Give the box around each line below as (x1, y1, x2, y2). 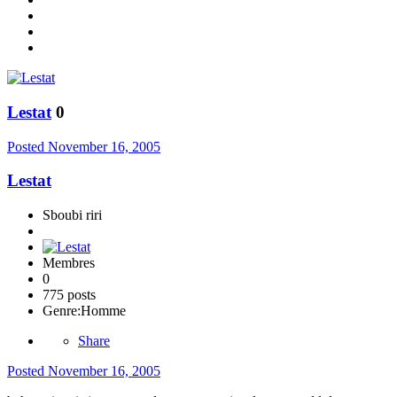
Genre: (43, 303, 81, 319)
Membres (43, 255, 95, 271)
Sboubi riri (43, 207, 102, 223)
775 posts (43, 287, 96, 303)
